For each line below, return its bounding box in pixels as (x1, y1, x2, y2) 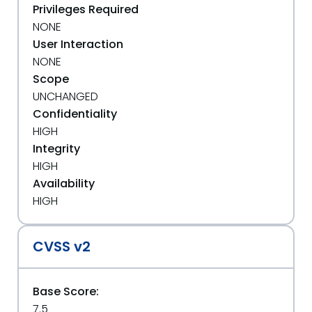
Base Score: (33, 283, 99, 299)
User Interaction (33, 36, 123, 52)
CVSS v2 (33, 237, 91, 256)
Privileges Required (33, 1, 139, 17)
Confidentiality (33, 106, 117, 122)
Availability (33, 175, 95, 192)
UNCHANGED (33, 88, 98, 104)
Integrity (33, 141, 80, 157)
